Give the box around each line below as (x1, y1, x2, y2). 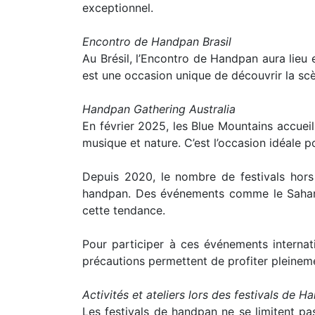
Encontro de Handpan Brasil (82, 34, 231, 49)
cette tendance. (82, 202, 165, 217)
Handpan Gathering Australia (82, 101, 236, 116)
